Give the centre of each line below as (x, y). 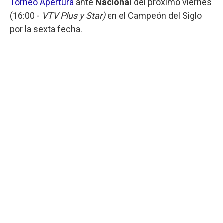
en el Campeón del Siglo (154, 15)
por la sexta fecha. (46, 29)
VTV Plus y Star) (74, 15)
